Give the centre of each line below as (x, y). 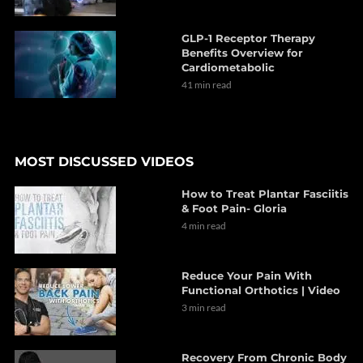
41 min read (207, 85)
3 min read (204, 308)
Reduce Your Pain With (247, 276)
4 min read (204, 226)
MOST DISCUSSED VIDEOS (104, 162)
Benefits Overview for (242, 53)
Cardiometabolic (228, 68)
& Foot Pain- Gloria (234, 209)
